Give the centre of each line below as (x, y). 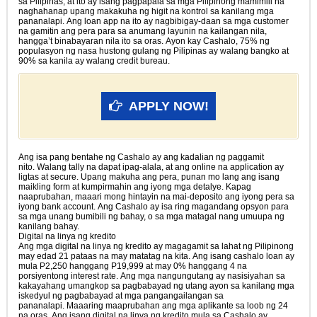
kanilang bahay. (48, 226)
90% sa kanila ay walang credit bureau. (94, 60)
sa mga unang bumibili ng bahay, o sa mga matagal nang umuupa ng (151, 216)
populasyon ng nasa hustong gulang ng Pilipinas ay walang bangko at (153, 51)
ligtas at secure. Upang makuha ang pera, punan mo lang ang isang (149, 177)
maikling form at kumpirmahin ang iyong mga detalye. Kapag (134, 186)
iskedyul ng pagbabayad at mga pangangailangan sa (121, 295)
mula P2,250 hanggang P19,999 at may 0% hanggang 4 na (132, 266)
